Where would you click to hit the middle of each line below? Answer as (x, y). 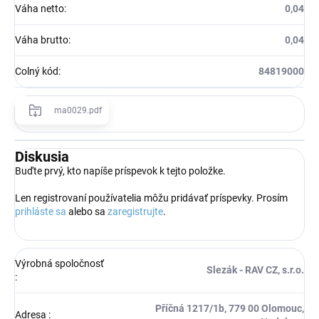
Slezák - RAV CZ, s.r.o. (255, 270)
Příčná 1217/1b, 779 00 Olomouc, (230, 308)
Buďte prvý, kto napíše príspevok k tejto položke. (120, 171)
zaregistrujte (135, 211)
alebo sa (87, 211)
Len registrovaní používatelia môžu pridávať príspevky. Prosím (151, 198)
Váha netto (40, 8)
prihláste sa (41, 211)
